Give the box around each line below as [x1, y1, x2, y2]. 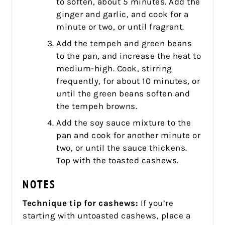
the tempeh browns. [56, 100, 138, 111]
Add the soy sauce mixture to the [56, 117, 191, 128]
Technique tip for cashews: [23, 197, 139, 208]
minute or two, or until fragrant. [56, 21, 184, 32]
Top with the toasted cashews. [56, 155, 179, 165]
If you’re [138, 197, 174, 208]
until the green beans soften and [56, 88, 190, 98]
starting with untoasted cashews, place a [23, 210, 191, 220]
